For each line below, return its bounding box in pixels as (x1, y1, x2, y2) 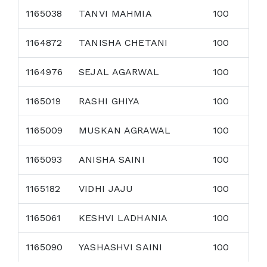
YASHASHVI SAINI (79, 241, 163, 253)
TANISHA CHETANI (79, 37, 168, 49)
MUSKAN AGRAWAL (79, 125, 171, 136)
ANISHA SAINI (79, 154, 145, 166)
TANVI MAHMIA (79, 8, 152, 20)
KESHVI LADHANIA (79, 212, 168, 224)
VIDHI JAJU (79, 183, 133, 195)
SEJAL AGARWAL (79, 66, 159, 78)
